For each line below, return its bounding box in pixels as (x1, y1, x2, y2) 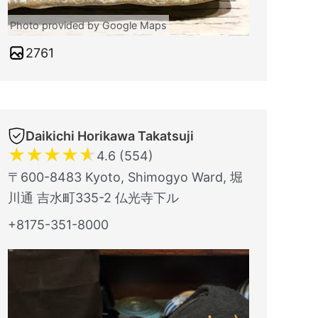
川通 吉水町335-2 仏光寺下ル (8, 190, 179, 205)
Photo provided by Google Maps (10, 19, 167, 31)
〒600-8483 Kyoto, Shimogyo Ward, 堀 (8, 170, 243, 185)
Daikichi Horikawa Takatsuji (26, 128, 194, 143)
